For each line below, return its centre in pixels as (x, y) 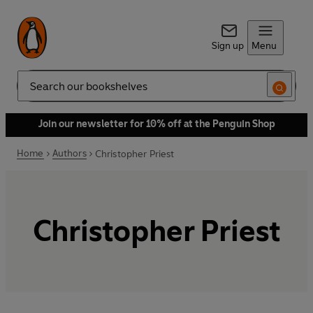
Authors (69, 153)
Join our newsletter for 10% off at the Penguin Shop (156, 124)
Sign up (227, 46)
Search (32, 92)
